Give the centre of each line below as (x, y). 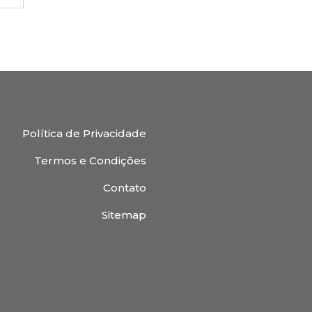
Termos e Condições (90, 161)
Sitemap (124, 215)
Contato (125, 188)
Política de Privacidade (84, 133)
